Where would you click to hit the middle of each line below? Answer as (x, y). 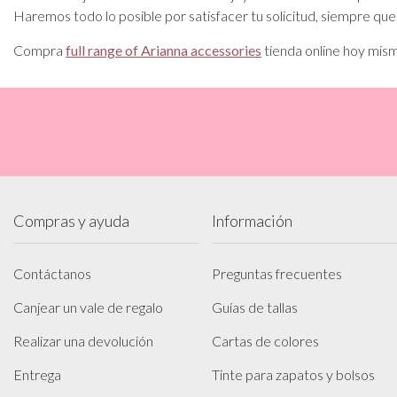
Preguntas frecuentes (277, 273)
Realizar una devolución (83, 341)
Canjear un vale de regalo (88, 307)
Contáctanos (52, 273)
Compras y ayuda (71, 221)
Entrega (37, 374)
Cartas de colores (265, 341)
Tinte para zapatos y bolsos (293, 374)
